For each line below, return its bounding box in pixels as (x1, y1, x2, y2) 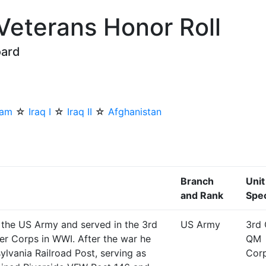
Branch (180, 175, 214, 187)
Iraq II (67, 106, 92, 118)
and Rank (180, 189, 223, 201)
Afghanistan (108, 106, 161, 118)
